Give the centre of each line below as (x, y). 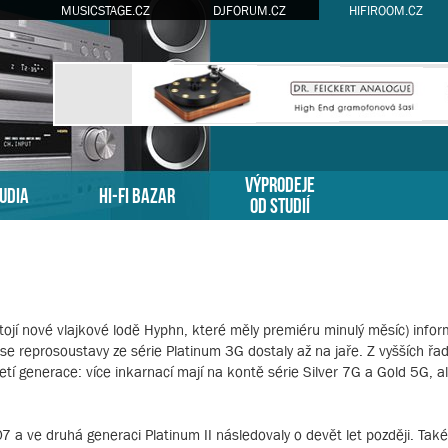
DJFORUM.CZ (249, 10)
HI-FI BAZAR (137, 193)
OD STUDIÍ (280, 203)
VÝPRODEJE (280, 182)
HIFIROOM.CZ (385, 10)
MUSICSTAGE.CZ (105, 10)
